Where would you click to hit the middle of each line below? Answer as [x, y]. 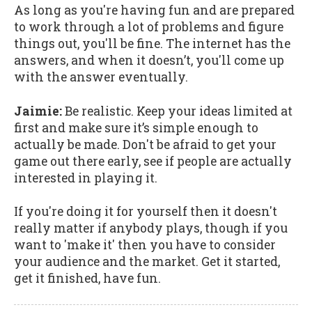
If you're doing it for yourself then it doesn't [146, 212]
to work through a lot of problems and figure [149, 26]
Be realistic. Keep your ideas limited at [177, 111]
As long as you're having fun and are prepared [154, 10]
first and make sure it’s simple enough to [136, 127]
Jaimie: [38, 111]
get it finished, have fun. [87, 279]
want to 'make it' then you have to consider [145, 245]
